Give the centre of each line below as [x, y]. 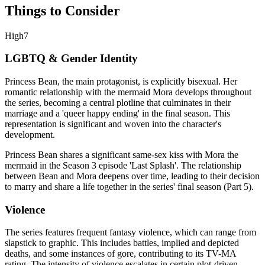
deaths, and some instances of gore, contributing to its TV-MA [120, 254]
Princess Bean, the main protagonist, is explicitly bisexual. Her [121, 81]
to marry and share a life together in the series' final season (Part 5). [129, 186]
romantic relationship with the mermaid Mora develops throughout [128, 92]
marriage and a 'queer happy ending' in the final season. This [117, 113]
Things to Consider [62, 10]
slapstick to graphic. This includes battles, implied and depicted [122, 243]
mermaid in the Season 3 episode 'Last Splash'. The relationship [123, 165]
